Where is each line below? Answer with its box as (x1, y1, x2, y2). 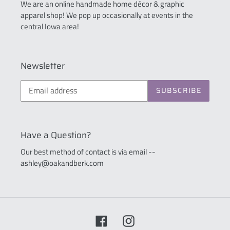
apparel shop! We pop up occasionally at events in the (21, 9, 193, 21)
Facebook (107, 213, 139, 226)
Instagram (134, 213, 169, 226)
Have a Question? (21, 128, 91, 142)
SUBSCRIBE (156, 85, 201, 96)
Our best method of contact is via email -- (21, 146, 156, 158)
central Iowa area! (21, 21, 79, 32)
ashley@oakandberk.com (21, 157, 104, 169)
